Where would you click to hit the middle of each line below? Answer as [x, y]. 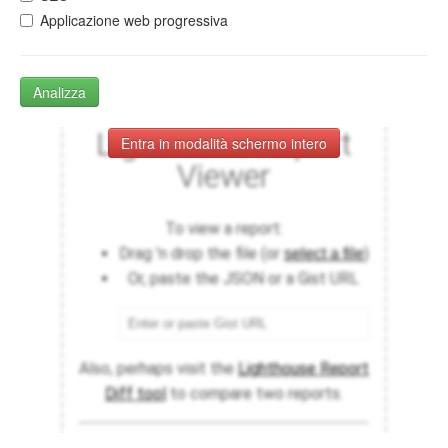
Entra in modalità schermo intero [224, 143]
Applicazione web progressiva [134, 20]
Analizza [59, 92]
